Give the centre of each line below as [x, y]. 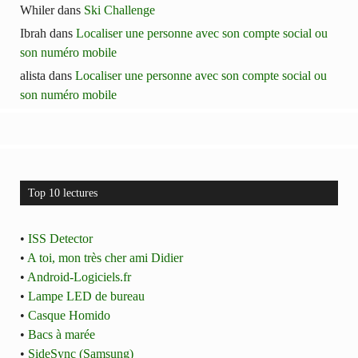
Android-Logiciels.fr [79, 277]
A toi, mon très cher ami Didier [105, 258]
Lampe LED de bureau [86, 296]
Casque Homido [69, 316]
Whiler [37, 10]
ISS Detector [60, 239]
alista [33, 76]
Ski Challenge [119, 10]
